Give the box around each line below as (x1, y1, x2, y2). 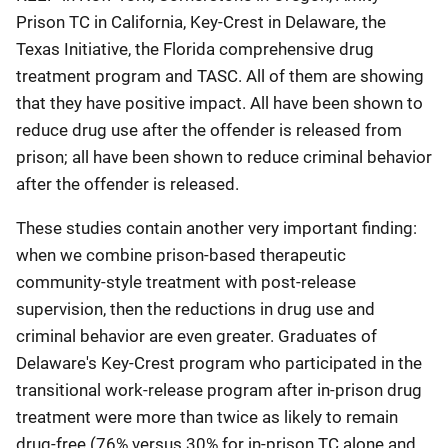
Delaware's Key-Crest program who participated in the (16, 353, 422, 373)
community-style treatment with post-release (16, 272, 356, 292)
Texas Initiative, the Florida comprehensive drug (16, 39, 374, 59)
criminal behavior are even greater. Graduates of (16, 326, 377, 346)
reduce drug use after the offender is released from (16, 120, 402, 140)
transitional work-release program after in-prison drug (16, 380, 422, 400)
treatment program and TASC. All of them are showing (16, 66, 424, 86)
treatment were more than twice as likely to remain (16, 407, 398, 427)
